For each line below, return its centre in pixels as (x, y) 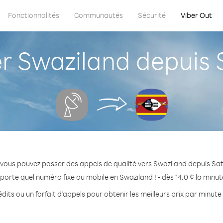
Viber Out (196, 15)
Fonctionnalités (34, 15)
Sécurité (152, 15)
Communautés (99, 15)
